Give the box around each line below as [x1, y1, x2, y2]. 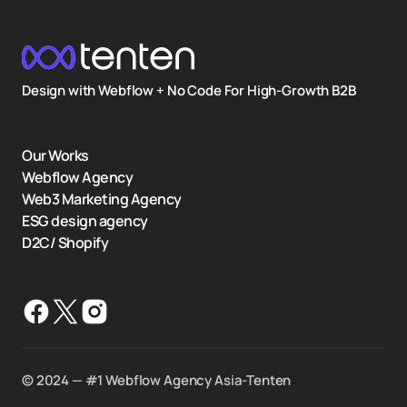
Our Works [22, 145, 89, 165]
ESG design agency [22, 211, 148, 231]
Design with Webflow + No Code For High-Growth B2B [22, 81, 356, 100]
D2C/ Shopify [22, 233, 108, 253]
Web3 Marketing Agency [22, 189, 182, 209]
